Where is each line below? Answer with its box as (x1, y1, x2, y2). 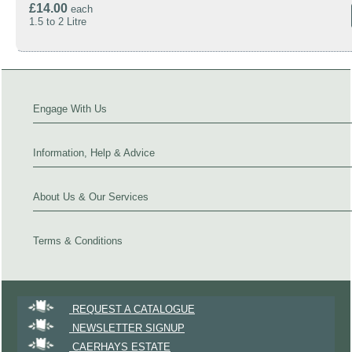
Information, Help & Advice (33, 147, 155, 159)
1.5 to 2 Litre (29, 16, 86, 28)
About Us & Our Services (33, 191, 148, 203)
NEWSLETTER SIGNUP (69, 322, 185, 335)
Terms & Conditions (33, 235, 123, 247)
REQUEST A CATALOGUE (69, 303, 195, 316)
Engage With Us (33, 103, 107, 115)
